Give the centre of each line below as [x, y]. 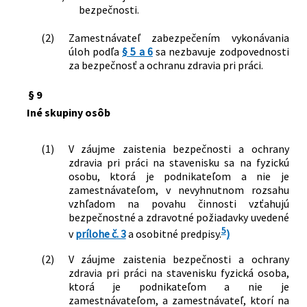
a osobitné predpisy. [173, 233]
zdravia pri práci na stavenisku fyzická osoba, [179, 272]
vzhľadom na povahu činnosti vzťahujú [179, 203]
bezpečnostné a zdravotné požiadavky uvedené [179, 217]
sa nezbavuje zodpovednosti [221, 51]
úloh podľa [95, 51]
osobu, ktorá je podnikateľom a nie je [179, 176]
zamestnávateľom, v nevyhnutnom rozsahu [179, 189]
